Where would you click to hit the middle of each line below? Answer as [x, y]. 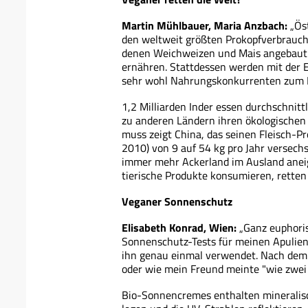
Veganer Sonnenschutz [177, 201]
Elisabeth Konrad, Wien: [179, 228]
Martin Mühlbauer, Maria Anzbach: [205, 25]
